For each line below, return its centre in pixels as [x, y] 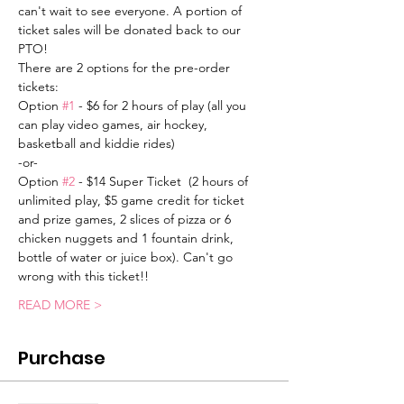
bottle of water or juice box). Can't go [127, 257]
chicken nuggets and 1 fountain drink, [128, 238]
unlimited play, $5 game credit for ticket [133, 200]
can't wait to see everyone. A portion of [132, 11]
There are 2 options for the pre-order [126, 68]
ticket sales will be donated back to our [131, 30]
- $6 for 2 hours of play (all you [162, 106]
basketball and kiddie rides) [96, 143]
